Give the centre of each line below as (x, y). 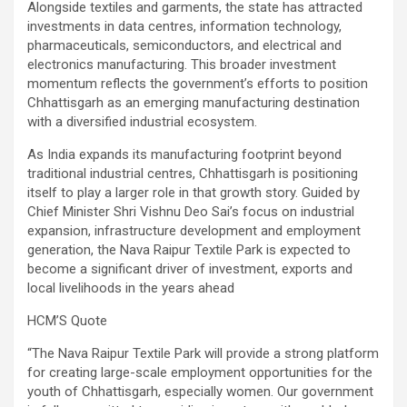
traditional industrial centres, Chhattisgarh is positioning (193, 173)
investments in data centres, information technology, (184, 26)
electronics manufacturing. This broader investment (182, 64)
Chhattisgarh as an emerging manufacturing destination (194, 102)
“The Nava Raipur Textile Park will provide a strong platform (203, 353)
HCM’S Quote (67, 320)
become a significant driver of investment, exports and (190, 268)
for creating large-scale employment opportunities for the (200, 372)
